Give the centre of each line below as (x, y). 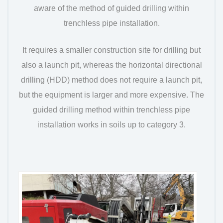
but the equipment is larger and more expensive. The (111, 95)
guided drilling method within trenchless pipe (111, 110)
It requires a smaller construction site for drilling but (111, 50)
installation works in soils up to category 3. (111, 124)
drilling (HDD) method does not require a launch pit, (111, 80)
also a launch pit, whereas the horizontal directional (111, 65)
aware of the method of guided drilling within (111, 8)
